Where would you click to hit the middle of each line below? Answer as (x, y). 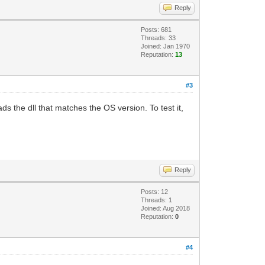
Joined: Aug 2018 (166, 208)
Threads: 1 (157, 200)
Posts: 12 (155, 191)
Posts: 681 (156, 29)
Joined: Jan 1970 (166, 46)
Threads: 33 (159, 38)
